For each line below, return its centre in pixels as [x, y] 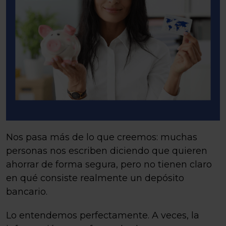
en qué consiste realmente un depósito [95, 178]
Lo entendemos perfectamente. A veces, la [103, 215]
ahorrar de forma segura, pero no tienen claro [109, 164]
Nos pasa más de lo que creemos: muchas [102, 137]
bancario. [27, 192]
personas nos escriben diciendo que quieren [107, 151]
